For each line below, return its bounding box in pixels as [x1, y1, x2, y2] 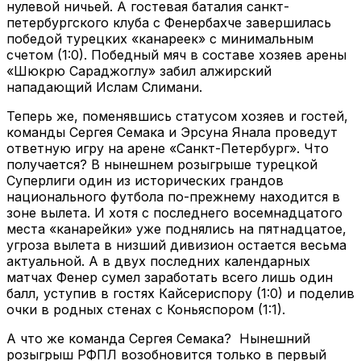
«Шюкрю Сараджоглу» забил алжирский [6, 62, 272, 79]
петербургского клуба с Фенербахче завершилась [6, 14, 331, 31]
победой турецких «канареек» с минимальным [6, 30, 313, 47]
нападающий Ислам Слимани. [6, 78, 202, 95]
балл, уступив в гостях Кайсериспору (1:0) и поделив [6, 284, 355, 301]
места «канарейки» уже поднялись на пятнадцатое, [6, 220, 346, 237]
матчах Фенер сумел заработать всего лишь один [6, 268, 333, 285]
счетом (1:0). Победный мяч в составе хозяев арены [6, 46, 346, 63]
